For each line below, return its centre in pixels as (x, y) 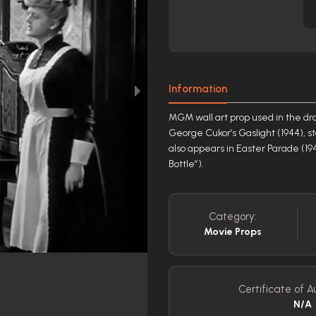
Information (198, 89)
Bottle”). (186, 164)
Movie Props (233, 232)
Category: (233, 217)
